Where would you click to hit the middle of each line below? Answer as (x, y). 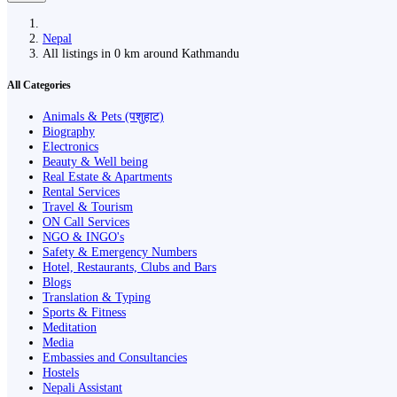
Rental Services (81, 192)
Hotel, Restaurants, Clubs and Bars (129, 267)
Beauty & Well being (95, 162)
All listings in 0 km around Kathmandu (144, 53)
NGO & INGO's (83, 237)
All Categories (39, 85)
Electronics (70, 147)
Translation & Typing (97, 297)
